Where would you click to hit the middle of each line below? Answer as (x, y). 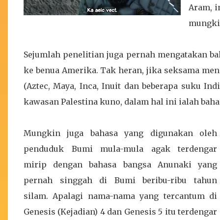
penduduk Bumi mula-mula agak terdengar (120, 149)
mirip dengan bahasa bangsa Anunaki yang (120, 165)
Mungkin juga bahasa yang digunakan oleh (120, 133)
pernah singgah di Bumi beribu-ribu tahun (120, 180)
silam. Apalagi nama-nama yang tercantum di (120, 196)
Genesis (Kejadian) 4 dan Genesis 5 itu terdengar (120, 212)
